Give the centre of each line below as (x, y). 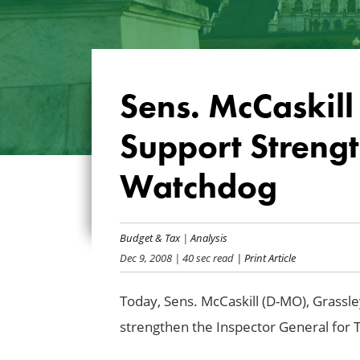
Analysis (209, 237)
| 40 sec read (202, 257)
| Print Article (264, 257)
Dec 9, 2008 (145, 257)
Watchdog (198, 186)
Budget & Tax (149, 237)
